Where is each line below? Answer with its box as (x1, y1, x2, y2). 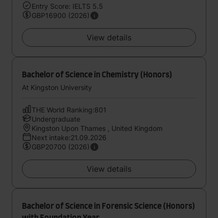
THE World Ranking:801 (32, 106, 107, 114)
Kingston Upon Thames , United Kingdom (32, 124, 163, 132)
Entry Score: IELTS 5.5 (32, 2, 103, 10)
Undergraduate (32, 115, 80, 123)
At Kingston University (22, 83, 92, 91)
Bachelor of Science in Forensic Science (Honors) (22, 202, 195, 210)
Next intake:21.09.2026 (32, 133, 107, 142)
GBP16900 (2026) (32, 11, 90, 19)
